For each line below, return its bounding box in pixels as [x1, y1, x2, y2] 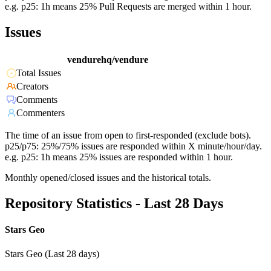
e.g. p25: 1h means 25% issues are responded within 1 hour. [5, 152, 233, 163]
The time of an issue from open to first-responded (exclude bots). [5, 130, 251, 141]
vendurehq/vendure [67, 54, 148, 65]
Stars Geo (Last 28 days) [5, 248, 99, 259]
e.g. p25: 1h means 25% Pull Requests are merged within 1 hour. [5, 1, 252, 12]
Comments [16, 94, 57, 105]
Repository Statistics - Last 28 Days [5, 195, 223, 212]
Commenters [16, 108, 65, 119]
